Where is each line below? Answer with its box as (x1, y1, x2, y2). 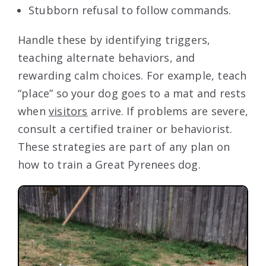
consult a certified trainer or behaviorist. (18, 121, 233, 136)
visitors (49, 103, 88, 118)
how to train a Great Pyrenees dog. (18, 157, 201, 172)
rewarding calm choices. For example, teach (18, 68, 247, 83)
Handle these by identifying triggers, (18, 32, 211, 47)
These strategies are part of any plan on (18, 139, 230, 154)
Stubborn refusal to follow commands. (28, 2, 232, 17)
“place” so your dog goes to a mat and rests (18, 85, 246, 100)
